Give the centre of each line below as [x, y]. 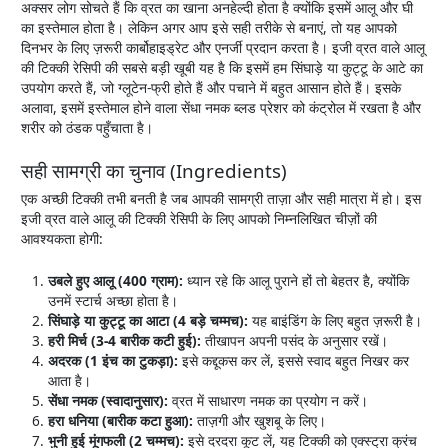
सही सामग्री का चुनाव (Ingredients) [154, 171]
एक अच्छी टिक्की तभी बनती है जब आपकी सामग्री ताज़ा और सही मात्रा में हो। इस [221, 199]
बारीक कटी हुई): [161, 341]
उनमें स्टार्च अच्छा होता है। [113, 301]
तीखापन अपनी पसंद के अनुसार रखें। [295, 341]
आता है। [70, 381]
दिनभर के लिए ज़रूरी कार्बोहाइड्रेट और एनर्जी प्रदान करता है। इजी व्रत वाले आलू [223, 48]
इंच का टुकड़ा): [140, 361]
